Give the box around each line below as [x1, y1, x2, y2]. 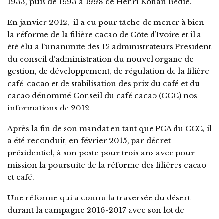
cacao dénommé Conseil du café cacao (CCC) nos [7, 90, 197, 100]
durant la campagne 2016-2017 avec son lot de [7, 205, 184, 215]
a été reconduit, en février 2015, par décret [7, 135, 171, 145]
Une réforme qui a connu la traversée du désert [7, 193, 190, 202]
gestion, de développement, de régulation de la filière [7, 66, 209, 76]
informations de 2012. [7, 103, 91, 112]
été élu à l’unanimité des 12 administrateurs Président [7, 42, 211, 51]
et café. [7, 172, 34, 182]
